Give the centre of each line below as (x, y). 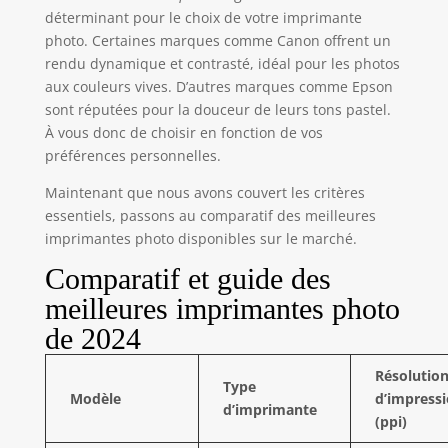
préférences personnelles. (132, 155)
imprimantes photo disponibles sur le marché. (200, 238)
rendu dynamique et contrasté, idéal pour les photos (222, 63)
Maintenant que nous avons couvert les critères (204, 192)
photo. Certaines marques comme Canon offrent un (217, 40)
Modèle (95, 398)
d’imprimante (269, 409)
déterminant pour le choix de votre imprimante (203, 17)
